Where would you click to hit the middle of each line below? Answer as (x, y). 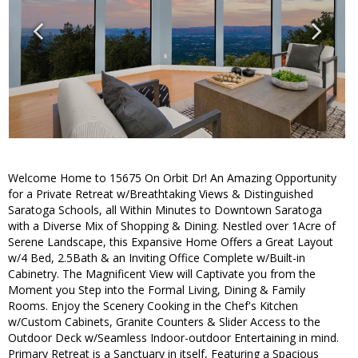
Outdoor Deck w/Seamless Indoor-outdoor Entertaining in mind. (173, 338)
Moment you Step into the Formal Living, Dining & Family (157, 290)
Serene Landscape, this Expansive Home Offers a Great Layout (171, 242)
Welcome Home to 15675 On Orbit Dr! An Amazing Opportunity (172, 178)
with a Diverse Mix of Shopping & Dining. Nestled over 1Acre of (172, 226)
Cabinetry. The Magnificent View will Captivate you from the (162, 274)
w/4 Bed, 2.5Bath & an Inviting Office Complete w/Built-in (157, 258)
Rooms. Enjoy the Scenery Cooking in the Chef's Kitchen (153, 306)
